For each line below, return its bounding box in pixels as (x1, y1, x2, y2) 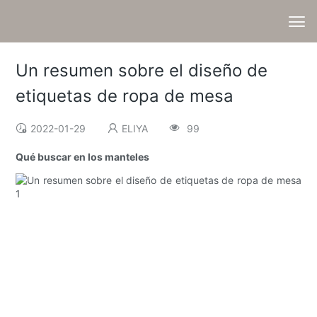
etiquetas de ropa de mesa (16, 86, 234, 107)
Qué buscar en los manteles (16, 151, 150, 163)
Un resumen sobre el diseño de (16, 60, 268, 81)
